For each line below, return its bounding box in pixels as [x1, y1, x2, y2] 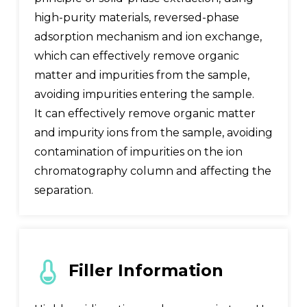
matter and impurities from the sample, [34, 68, 249, 82]
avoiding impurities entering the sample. [34, 87, 254, 101]
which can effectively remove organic [34, 49, 239, 62]
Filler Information [68, 260, 223, 281]
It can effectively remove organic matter [34, 106, 256, 120]
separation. [34, 183, 93, 197]
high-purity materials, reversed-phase [34, 10, 239, 24]
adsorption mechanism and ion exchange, [34, 29, 262, 43]
